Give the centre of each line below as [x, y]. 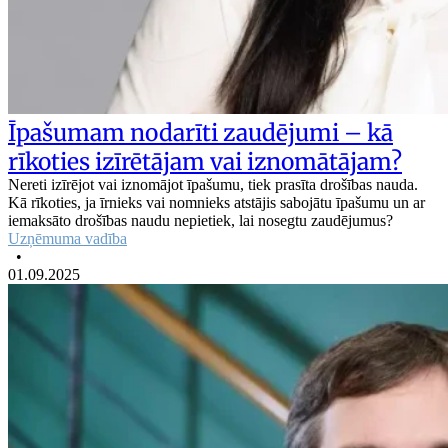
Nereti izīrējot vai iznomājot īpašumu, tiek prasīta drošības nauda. [213, 184]
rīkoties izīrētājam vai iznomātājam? [205, 161]
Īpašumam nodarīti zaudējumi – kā [200, 132]
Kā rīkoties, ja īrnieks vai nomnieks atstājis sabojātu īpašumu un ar [216, 202]
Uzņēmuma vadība [67, 238]
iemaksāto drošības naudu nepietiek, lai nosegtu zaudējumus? [200, 220]
